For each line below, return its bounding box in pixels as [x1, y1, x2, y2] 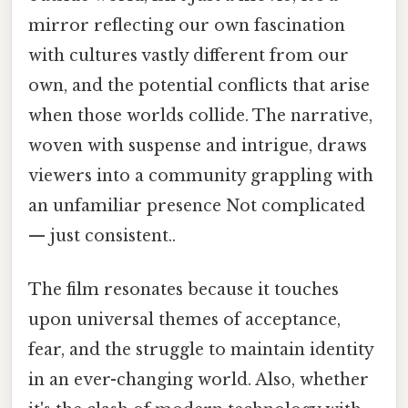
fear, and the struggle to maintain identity [28, 340, 373, 361]
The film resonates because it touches [28, 280, 339, 301]
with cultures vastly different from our [28, 45, 349, 66]
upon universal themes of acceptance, [28, 310, 341, 331]
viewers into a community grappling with [28, 165, 373, 186]
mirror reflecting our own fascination [28, 15, 345, 36]
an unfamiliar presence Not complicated [28, 195, 365, 216]
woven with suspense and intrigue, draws [28, 135, 367, 156]
